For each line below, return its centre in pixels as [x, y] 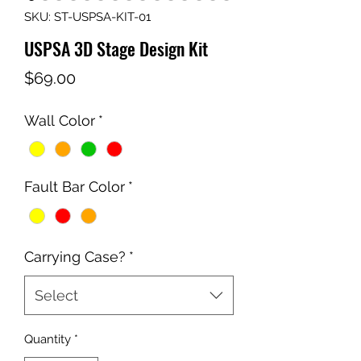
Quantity [48, 339]
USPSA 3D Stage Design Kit [116, 49]
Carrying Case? [75, 256]
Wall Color [60, 121]
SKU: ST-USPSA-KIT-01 [87, 17]
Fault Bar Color [75, 187]
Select [56, 295]
